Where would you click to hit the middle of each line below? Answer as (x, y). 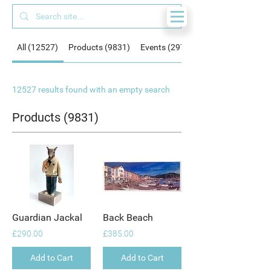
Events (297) (164, 47)
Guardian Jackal (47, 217)
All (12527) (38, 47)
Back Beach (128, 217)
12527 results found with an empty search (91, 89)
